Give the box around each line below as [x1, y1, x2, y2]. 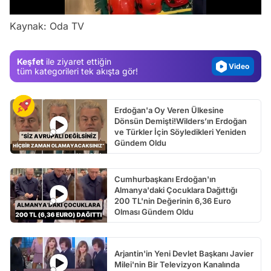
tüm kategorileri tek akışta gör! [17, 65, 138, 76]
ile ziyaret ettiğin [44, 56, 111, 67]
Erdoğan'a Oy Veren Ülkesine [114, 105, 224, 116]
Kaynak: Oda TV [10, 20, 84, 33]
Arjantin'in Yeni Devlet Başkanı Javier [114, 249, 253, 259]
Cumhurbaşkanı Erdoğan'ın [114, 174, 216, 184]
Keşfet [17, 56, 44, 67]
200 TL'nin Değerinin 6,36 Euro [114, 196, 231, 206]
